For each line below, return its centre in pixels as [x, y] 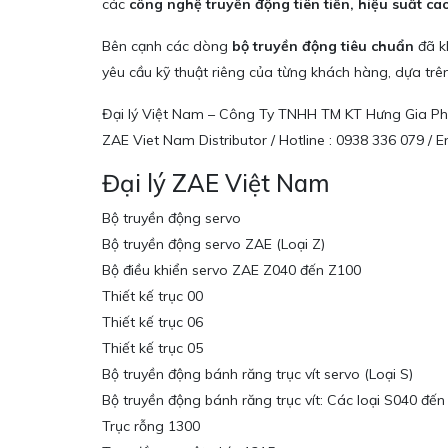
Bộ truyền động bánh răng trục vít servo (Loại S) [257, 374]
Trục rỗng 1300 [151, 426]
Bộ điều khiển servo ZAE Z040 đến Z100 [231, 270]
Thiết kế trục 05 [152, 348]
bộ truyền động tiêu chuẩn [323, 46]
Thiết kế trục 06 [152, 322]
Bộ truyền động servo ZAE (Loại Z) [213, 244]
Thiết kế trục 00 [152, 296]
